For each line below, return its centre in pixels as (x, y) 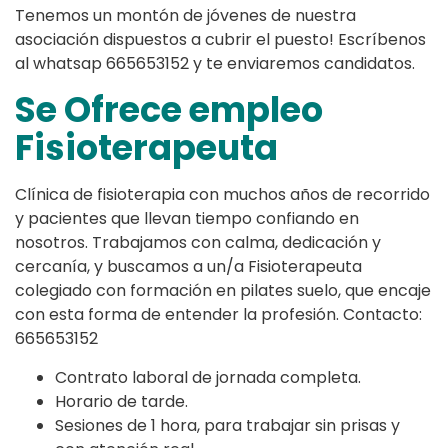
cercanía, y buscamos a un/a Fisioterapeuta (188, 267)
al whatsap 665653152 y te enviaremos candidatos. (215, 64)
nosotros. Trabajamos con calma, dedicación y (198, 243)
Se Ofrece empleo (169, 110)
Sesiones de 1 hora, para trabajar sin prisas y (227, 426)
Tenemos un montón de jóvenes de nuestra (185, 16)
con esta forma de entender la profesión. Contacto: (218, 315)
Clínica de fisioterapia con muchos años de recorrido (222, 195)
